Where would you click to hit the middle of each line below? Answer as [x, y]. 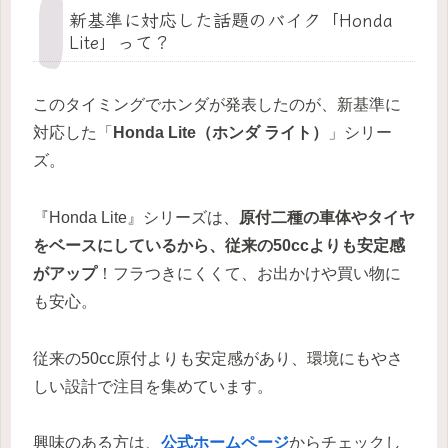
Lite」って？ [120, 40]
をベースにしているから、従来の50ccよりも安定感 [219, 245]
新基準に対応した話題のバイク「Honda [231, 18]
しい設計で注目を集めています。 [153, 386]
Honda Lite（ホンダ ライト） [220, 132]
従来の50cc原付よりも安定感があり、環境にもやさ [218, 358]
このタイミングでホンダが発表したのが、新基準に [217, 104]
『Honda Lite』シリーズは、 [136, 217]
